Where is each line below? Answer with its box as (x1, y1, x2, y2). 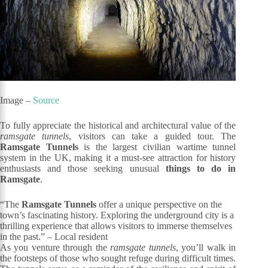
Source (33, 95, 59, 106)
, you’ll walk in (175, 242, 236, 253)
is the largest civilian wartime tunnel (78, 142, 236, 153)
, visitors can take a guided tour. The (69, 131, 236, 142)
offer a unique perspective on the (96, 199, 222, 210)
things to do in (165, 163, 236, 174)
